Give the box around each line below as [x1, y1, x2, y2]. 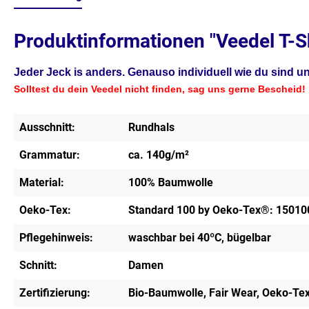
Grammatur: [19, 148, 80, 161]
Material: [19, 176, 64, 189]
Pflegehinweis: [19, 231, 93, 244]
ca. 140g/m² [128, 148, 189, 161]
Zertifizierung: [19, 286, 90, 299]
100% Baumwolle [128, 176, 213, 189]
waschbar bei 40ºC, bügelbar [128, 231, 271, 244]
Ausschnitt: [19, 121, 75, 134]
